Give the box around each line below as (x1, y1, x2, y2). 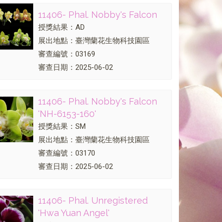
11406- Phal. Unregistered (38, 195, 148, 206)
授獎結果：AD (38, 23, 85, 32)
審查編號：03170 (38, 149, 96, 158)
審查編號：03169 (38, 50, 96, 58)
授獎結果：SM (38, 122, 86, 131)
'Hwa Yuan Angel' (38, 208, 110, 219)
